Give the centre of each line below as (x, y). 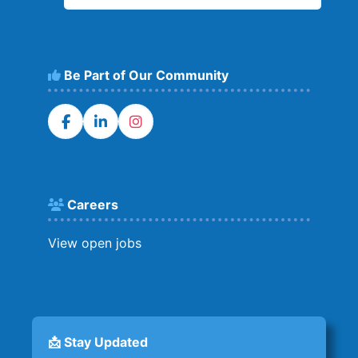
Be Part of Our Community (145, 75)
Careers (91, 204)
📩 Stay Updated (98, 342)
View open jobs (95, 243)
